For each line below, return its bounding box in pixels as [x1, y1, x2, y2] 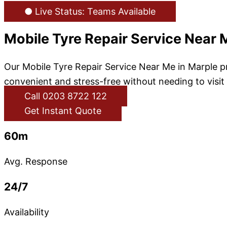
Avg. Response [4, 156, 67, 167]
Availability [4, 207, 49, 217]
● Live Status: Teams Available [24, 6, 156, 17]
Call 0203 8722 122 [24, 90, 107, 101]
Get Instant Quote [24, 105, 101, 116]
